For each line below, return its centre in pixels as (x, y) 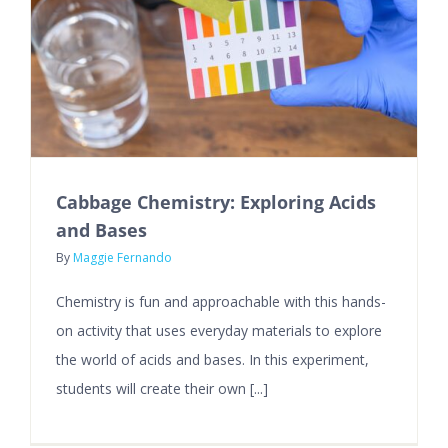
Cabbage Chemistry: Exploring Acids (216, 201)
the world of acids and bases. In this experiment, (212, 359)
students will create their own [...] (162, 388)
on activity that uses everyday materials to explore (219, 330)
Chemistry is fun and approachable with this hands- (221, 301)
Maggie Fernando (122, 257)
